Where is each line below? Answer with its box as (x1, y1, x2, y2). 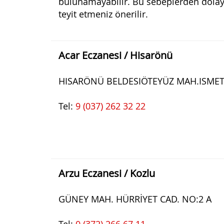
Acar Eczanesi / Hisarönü (58, 48, 172, 62)
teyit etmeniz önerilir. (58, 8, 148, 20)
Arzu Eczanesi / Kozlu (58, 166, 155, 180)
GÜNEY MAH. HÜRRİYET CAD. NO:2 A (58, 193, 211, 205)
